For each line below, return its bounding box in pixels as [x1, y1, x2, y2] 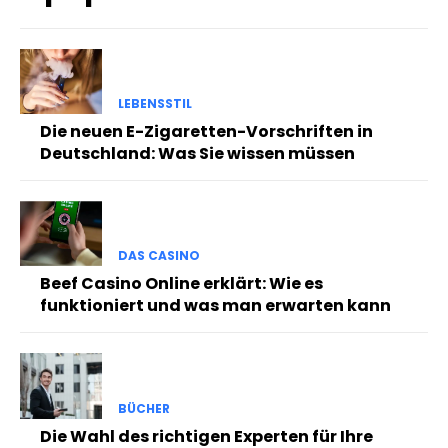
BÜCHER [117, 399, 170, 417]
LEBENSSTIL [117, 95, 192, 113]
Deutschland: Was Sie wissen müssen [40, 142, 355, 166]
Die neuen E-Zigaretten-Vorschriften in [40, 120, 373, 144]
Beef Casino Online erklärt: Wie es [40, 272, 323, 296]
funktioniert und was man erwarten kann [40, 294, 391, 318]
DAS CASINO [117, 247, 200, 265]
